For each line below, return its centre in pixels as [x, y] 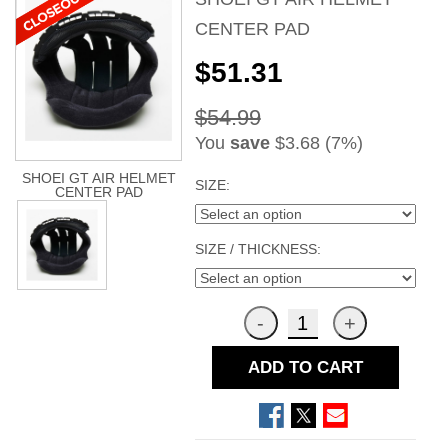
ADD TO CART [305, 367]
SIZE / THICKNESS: [257, 248]
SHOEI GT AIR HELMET [98, 177]
